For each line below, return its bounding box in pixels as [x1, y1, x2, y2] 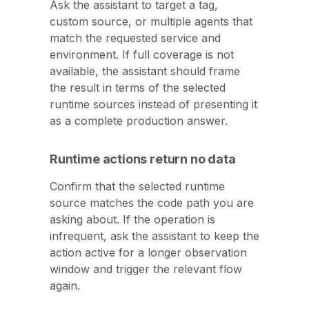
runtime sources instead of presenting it [50, 97, 257, 112]
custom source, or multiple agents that [50, 14, 252, 29]
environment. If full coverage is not [50, 48, 234, 62]
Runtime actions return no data [50, 152, 236, 167]
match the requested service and [50, 31, 221, 46]
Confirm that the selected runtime [50, 179, 225, 194]
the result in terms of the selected [50, 81, 226, 95]
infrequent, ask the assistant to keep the [50, 229, 259, 243]
